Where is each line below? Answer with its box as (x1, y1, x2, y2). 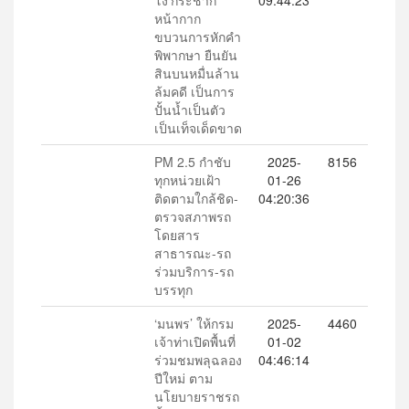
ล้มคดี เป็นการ (154, 82, 235, 100)
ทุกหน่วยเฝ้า (154, 171, 221, 189)
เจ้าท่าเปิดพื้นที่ (154, 332, 236, 351)
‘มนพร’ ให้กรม (154, 314, 234, 332)
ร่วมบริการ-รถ (154, 262, 234, 280)
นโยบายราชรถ (154, 387, 239, 405)
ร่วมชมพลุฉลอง (154, 351, 242, 369)
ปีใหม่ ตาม (154, 369, 213, 387)
